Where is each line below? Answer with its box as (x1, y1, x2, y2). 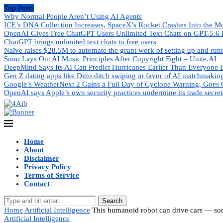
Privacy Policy (24, 163, 71, 171)
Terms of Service (24, 171, 79, 179)
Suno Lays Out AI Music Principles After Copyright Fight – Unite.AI (4, 55, 217, 63)
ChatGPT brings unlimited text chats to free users (4, 38, 156, 46)
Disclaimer (24, 154, 59, 162)
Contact (24, 180, 50, 188)
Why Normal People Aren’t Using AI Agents (4, 12, 142, 20)
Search (102, 197, 122, 205)
